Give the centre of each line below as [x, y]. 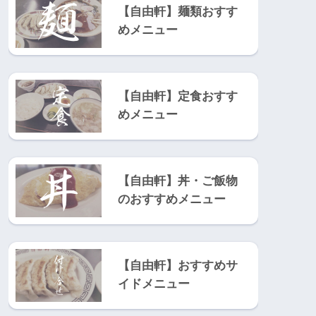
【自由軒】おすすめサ [178, 266]
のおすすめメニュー [172, 199]
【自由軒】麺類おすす [178, 11]
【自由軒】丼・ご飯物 [178, 181]
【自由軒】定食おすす [178, 96]
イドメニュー [154, 284]
